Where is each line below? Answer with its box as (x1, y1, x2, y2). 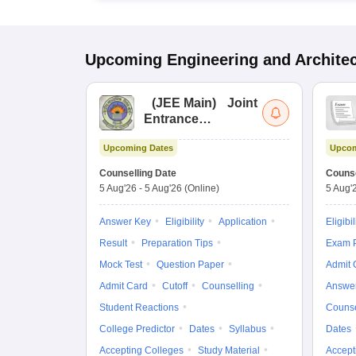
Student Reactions (99, 302, 179, 313)
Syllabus (229, 323, 266, 335)
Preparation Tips (141, 238, 213, 249)
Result (99, 238, 127, 249)
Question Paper (157, 259, 224, 270)
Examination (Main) (144, 128, 259, 141)
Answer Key (99, 216, 151, 227)
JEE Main (156, 96, 212, 110)
